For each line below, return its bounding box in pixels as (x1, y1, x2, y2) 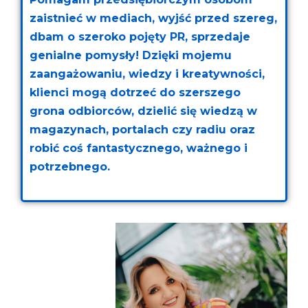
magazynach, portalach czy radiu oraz (30, 122, 255, 136)
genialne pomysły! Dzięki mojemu (30, 48, 232, 62)
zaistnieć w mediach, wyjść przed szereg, (30, 11, 277, 25)
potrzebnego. (30, 159, 110, 173)
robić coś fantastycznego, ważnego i (30, 141, 247, 155)
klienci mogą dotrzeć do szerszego (30, 85, 241, 99)
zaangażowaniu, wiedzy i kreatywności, (30, 67, 265, 80)
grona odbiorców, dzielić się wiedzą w (30, 104, 257, 118)
